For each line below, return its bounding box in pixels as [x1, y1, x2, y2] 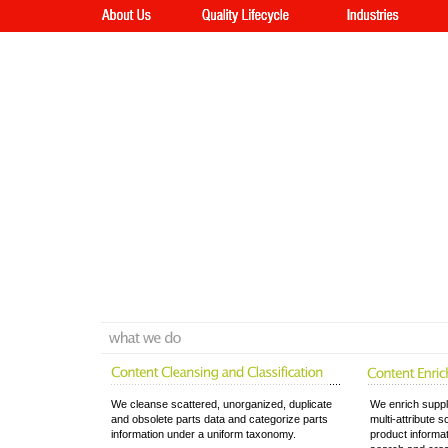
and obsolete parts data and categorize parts [111, 413, 328, 425]
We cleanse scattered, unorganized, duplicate [111, 398, 332, 410]
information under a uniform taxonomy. [111, 428, 296, 440]
